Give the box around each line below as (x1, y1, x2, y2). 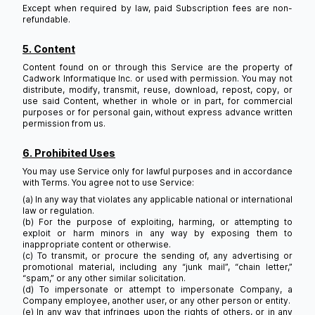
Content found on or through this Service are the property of (22, 62, 292, 72)
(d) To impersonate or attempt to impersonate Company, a (22, 284, 292, 295)
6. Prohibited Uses (22, 147, 115, 159)
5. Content (22, 43, 75, 55)
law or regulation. (22, 205, 94, 216)
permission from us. (22, 118, 105, 129)
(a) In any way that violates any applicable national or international (22, 194, 292, 205)
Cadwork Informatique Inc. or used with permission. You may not (22, 73, 292, 84)
